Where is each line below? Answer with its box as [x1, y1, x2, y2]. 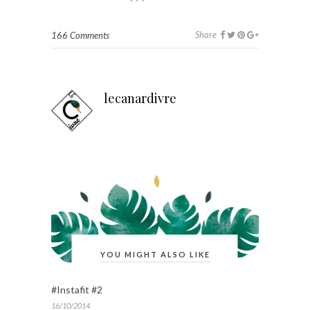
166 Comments [51, 29, 109, 41]
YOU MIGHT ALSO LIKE [100, 249, 210, 259]
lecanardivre [104, 89, 176, 107]
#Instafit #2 [51, 283, 102, 295]
